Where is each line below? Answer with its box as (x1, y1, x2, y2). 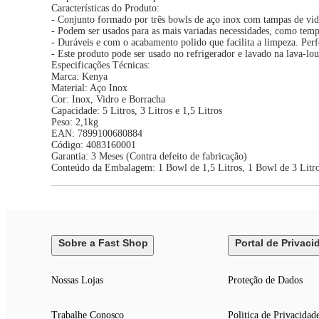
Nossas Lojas (51, 275, 103, 286)
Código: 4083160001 (51, 140, 136, 151)
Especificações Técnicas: (51, 60, 150, 71)
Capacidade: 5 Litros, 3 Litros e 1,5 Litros (51, 105, 222, 117)
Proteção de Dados (227, 275, 303, 286)
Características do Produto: (51, 3, 159, 14)
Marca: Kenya (51, 71, 108, 83)
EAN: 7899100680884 (51, 128, 142, 140)
